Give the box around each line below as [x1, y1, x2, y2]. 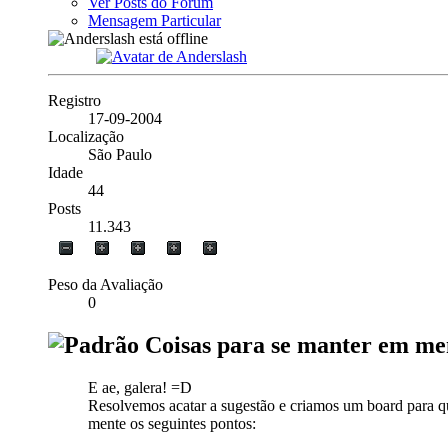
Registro [48, 92, 101, 110]
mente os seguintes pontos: [88, 415, 256, 433]
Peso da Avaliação [48, 276, 163, 294]
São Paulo [88, 146, 152, 164]
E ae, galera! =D [88, 379, 192, 397]
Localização [48, 128, 124, 146]
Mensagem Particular [88, 12, 221, 30]
